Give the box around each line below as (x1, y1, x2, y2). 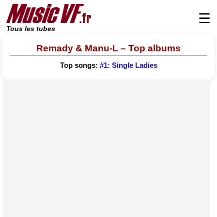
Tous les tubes (6, 25, 55, 32)
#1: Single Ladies (99, 62, 157, 70)
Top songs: (60, 62, 100, 70)
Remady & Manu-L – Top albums (36, 43, 181, 53)
